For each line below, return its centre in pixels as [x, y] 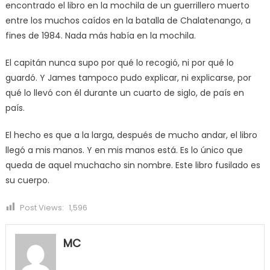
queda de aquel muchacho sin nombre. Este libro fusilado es [133, 165]
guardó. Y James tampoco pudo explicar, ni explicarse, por [128, 77]
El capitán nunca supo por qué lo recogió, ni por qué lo [119, 62]
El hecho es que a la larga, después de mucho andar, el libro [131, 135]
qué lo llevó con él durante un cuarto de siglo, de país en [124, 93]
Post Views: [42, 207]
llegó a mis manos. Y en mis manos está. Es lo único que [124, 150]
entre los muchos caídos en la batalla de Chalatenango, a [128, 20]
